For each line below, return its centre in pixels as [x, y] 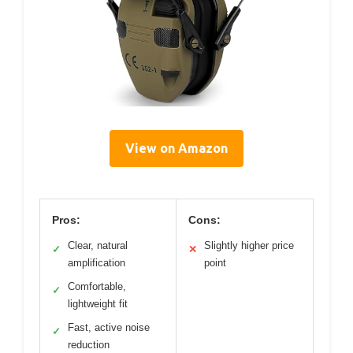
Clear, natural [98, 246]
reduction [89, 345]
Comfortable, [97, 287]
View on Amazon [176, 149]
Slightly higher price [249, 246]
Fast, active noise [109, 328]
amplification [97, 263]
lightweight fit [98, 304]
